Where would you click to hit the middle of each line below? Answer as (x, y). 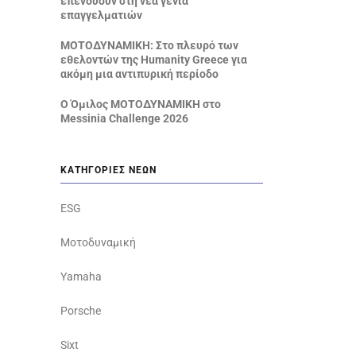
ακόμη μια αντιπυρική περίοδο (139, 74)
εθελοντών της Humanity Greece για (154, 59)
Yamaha (81, 276)
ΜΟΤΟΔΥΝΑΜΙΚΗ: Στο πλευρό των (149, 45)
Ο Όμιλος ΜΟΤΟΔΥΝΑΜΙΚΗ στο (141, 104)
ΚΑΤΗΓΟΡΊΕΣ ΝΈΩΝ (108, 170)
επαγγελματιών (101, 15)
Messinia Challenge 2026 (124, 118)
